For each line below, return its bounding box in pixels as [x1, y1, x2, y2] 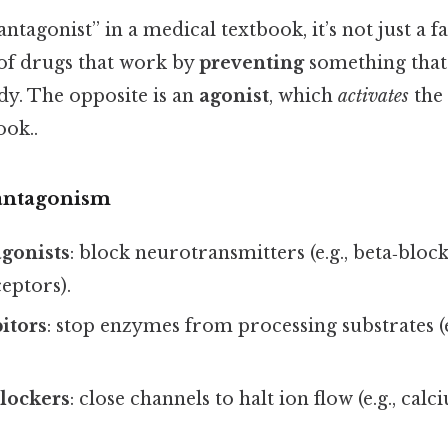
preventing [199, 51, 304, 74]
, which [269, 84, 338, 107]
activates [338, 84, 409, 107]
